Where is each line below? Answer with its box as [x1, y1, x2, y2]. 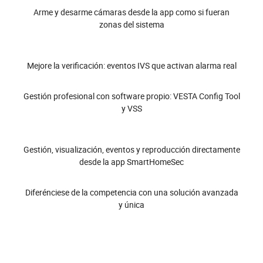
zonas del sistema [99, 19, 164, 31]
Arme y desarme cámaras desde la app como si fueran [33, 6, 230, 18]
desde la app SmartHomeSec [79, 156, 184, 168]
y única [119, 199, 144, 211]
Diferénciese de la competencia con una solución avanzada [25, 187, 238, 198]
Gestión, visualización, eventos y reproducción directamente [23, 144, 240, 156]
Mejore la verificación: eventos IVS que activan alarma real [26, 60, 237, 72]
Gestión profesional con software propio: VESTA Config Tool [23, 90, 240, 102]
